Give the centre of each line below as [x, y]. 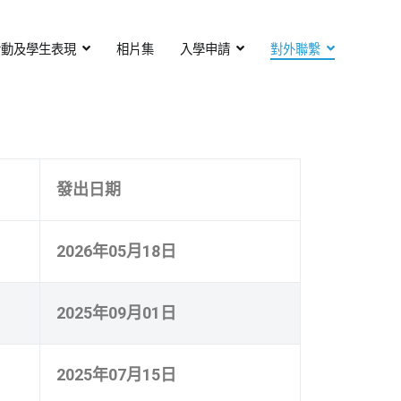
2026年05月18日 [116, 251]
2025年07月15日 [116, 374]
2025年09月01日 [116, 312]
